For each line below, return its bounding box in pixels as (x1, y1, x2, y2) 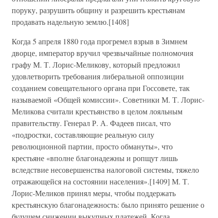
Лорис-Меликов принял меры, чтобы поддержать (12, 188, 176, 198)
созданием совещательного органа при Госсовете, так (12, 83, 190, 93)
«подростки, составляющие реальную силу (12, 129, 154, 140)
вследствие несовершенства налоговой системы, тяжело (12, 164, 199, 175)
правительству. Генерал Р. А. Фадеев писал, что (12, 118, 171, 128)
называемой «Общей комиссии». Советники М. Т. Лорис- (12, 94, 204, 105)
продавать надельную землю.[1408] (12, 17, 129, 27)
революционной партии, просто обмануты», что (12, 141, 173, 151)
